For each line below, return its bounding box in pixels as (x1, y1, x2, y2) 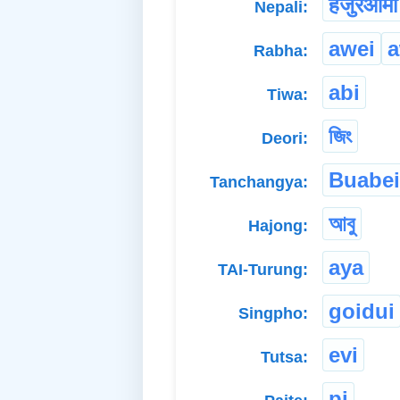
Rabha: (254, 41, 308, 60)
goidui (329, 298, 395, 323)
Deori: (262, 129, 308, 147)
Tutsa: (261, 347, 308, 366)
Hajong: (248, 216, 308, 235)
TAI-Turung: (218, 260, 308, 279)
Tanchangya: (210, 172, 308, 191)
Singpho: (238, 304, 308, 322)
